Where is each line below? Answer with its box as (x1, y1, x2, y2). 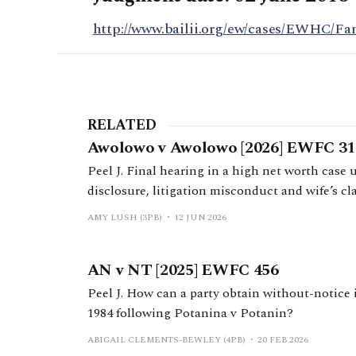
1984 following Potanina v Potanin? (87, 304, 293, 323)
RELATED (87, 114, 157, 137)
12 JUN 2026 (173, 211, 226, 225)
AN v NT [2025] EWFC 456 (87, 258, 279, 283)
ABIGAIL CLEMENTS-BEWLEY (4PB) (87, 333, 246, 347)
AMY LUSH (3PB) (87, 211, 162, 225)
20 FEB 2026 (257, 333, 308, 347)
